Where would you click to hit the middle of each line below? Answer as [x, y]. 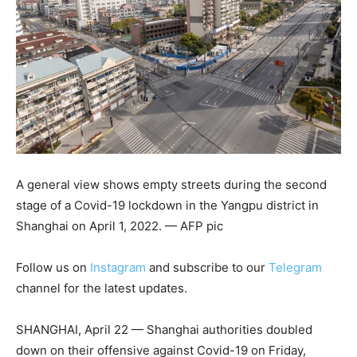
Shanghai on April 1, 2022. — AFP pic [120, 226]
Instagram [118, 267]
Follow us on [53, 267]
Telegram [295, 267]
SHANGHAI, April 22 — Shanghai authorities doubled [164, 329]
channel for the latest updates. [102, 288]
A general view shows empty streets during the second [171, 184]
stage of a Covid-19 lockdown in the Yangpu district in [167, 205]
